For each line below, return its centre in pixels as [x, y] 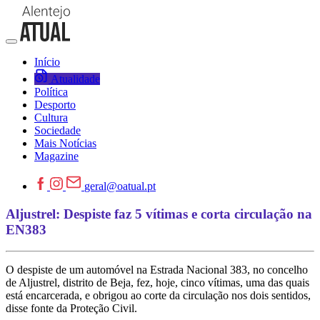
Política [51, 92]
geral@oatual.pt [120, 186]
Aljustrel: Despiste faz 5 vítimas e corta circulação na [159, 214]
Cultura [51, 117]
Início [47, 62]
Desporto [55, 105]
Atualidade [75, 79]
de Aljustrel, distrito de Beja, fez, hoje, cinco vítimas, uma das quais [157, 283]
